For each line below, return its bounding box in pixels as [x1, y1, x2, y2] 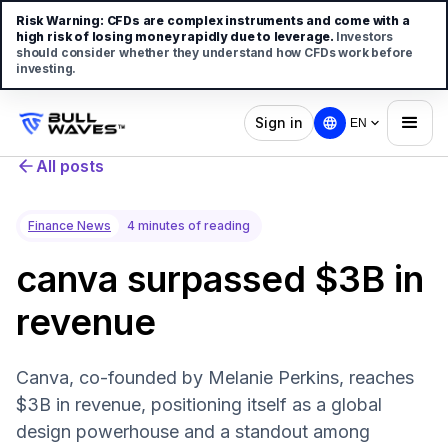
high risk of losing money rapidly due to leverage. [16, 29, 336, 44]
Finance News [28, 218, 111, 233]
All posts [36, 156, 104, 176]
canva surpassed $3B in [16, 257, 424, 301]
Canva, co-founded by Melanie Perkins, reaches [16, 367, 414, 388]
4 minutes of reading [127, 218, 250, 233]
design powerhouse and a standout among [16, 421, 370, 442]
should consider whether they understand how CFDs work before [16, 45, 414, 60]
